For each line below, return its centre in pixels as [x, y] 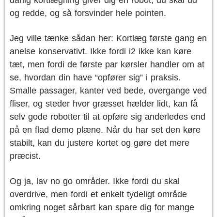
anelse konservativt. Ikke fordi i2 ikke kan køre [101, 51]
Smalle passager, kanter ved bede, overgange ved [108, 91]
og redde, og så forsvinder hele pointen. [88, 13]
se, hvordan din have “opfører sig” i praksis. [95, 77]
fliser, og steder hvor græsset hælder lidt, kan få [104, 104]
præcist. [25, 156]
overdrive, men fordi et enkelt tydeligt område [98, 194]
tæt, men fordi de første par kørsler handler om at [107, 64]
